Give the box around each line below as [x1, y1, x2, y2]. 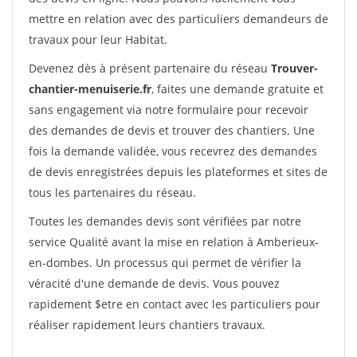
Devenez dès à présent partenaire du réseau [29, 61, 271, 76]
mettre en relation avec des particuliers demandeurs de [29, 11, 328, 26]
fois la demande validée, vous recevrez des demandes [29, 143, 317, 159]
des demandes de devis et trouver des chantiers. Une [29, 123, 315, 138]
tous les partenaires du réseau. [29, 185, 196, 200]
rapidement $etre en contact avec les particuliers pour [29, 296, 320, 312]
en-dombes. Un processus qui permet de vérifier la [29, 255, 301, 270]
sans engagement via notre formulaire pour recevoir [29, 102, 308, 117]
